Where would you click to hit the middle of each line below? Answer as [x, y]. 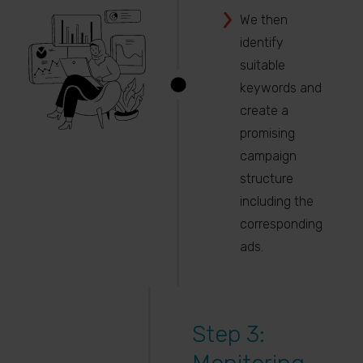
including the [276, 201]
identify [261, 43]
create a [264, 111]
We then [263, 20]
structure [266, 179]
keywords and [280, 88]
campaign [268, 156]
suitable [262, 65]
